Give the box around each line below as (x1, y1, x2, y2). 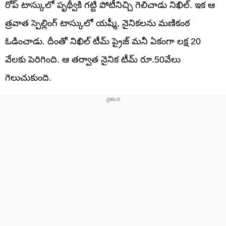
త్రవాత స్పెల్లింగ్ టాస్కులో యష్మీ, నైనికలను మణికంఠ (5, 18, 190, 28)
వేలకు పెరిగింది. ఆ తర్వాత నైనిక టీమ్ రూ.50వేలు (5, 54, 181, 65)
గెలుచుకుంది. (5, 72, 51, 83)
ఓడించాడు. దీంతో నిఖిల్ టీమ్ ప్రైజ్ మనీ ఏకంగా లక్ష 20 (5, 36, 201, 46)
